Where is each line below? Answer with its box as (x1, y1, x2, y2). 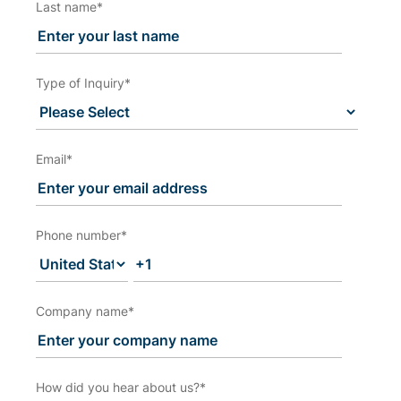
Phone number (36, 227, 121, 243)
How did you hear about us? (36, 380, 200, 395)
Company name (36, 303, 128, 319)
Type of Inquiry (36, 75, 124, 90)
